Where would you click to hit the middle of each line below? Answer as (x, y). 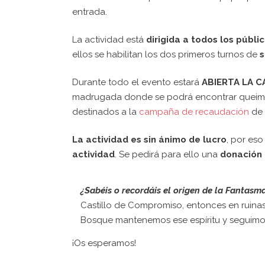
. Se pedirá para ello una (167, 154)
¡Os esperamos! (104, 243)
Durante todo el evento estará (136, 82)
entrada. (90, 12)
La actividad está (109, 40)
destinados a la (106, 112)
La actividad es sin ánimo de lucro (149, 140)
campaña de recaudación (194, 112)
